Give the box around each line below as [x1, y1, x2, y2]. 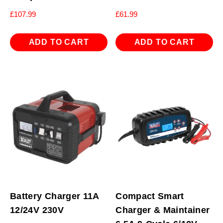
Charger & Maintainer [115, 205, 210, 215]
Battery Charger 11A [10, 191, 99, 201]
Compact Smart [115, 191, 184, 201]
